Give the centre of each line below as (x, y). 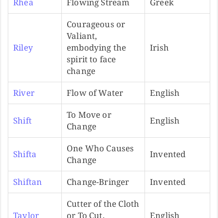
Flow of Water (95, 92)
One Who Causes (100, 148)
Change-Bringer (98, 182)
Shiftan (28, 182)
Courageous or (96, 24)
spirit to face (91, 59)
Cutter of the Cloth (103, 203)
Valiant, (82, 36)
